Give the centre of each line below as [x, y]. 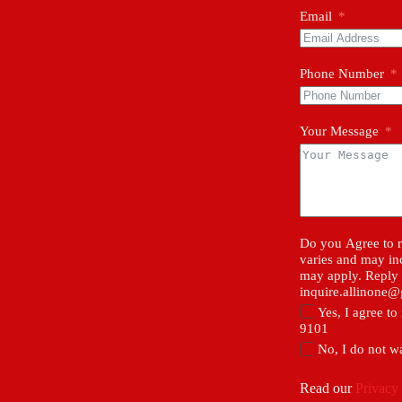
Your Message [339, 131]
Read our [328, 388]
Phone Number [342, 73]
